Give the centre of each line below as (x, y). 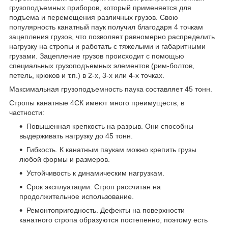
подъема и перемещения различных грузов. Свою (94, 18)
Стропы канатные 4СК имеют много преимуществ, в (97, 103)
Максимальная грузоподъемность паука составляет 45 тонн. (111, 89)
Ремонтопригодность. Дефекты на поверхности (106, 210)
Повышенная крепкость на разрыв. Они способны (110, 126)
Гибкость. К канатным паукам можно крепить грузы (111, 150)
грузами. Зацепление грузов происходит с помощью (97, 56)
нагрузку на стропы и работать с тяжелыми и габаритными (107, 47)
